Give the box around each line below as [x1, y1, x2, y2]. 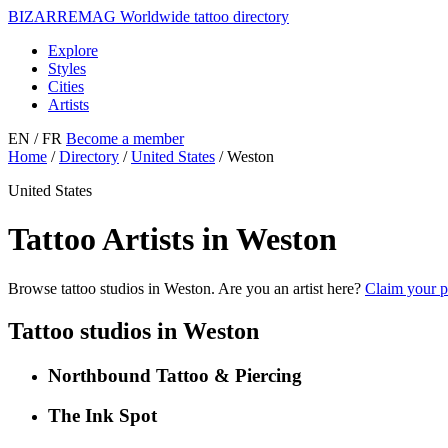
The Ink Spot [48, 405, 157, 427]
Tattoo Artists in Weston [8, 221, 337, 258]
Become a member [66, 130, 184, 147]
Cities [48, 78, 84, 95]
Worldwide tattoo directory [120, 8, 289, 25]
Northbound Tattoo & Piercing [48, 364, 302, 386]
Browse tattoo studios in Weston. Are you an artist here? [8, 279, 365, 297]
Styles [48, 60, 86, 77]
